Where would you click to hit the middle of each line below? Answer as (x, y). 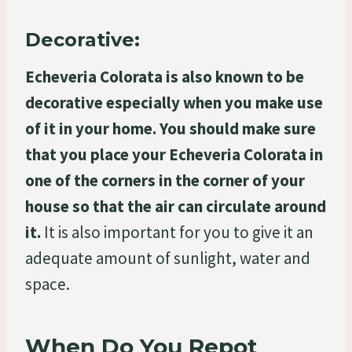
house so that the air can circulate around (176, 206)
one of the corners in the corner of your (165, 180)
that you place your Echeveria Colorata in (174, 154)
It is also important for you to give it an (177, 232)
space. (48, 284)
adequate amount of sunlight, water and (168, 258)
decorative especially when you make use (174, 102)
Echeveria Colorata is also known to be (165, 76)
